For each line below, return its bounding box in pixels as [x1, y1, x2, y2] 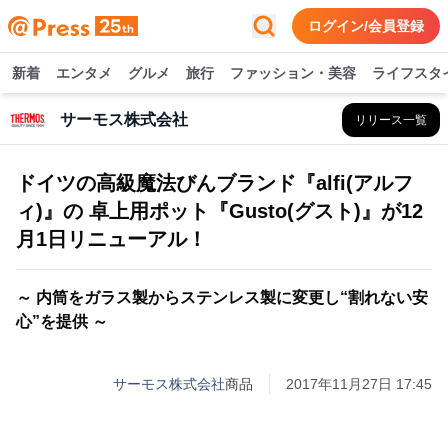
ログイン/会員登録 [308, 18, 424, 34]
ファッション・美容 [230, 65, 356, 81]
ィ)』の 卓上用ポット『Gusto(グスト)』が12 [16, 200, 423, 222]
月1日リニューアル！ [16, 228, 207, 250]
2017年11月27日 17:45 [286, 376, 432, 392]
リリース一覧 [355, 113, 427, 127]
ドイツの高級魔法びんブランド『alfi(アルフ [16, 172, 413, 194]
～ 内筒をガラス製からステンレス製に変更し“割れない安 [16, 289, 428, 306]
